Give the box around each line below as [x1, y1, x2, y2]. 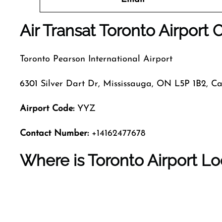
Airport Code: [20, 104, 77, 113]
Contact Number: [20, 129, 89, 138]
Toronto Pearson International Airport [20, 55, 172, 64]
